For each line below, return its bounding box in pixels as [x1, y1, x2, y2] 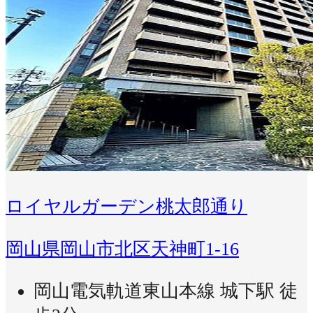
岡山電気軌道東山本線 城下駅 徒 [34, 281, 298, 302]
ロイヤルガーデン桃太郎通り [6, 196, 247, 217]
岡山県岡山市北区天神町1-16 [6, 238, 239, 259]
